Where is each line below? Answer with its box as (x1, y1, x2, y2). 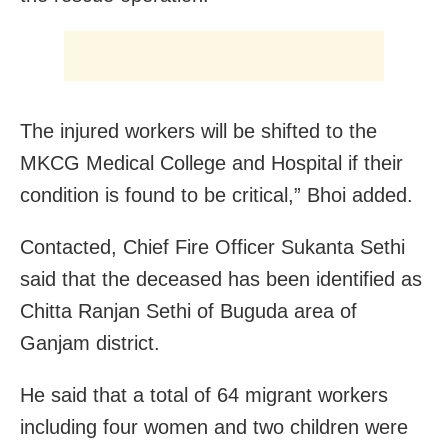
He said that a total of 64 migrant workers (20, 383, 388, 406)
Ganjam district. (20, 331, 160, 354)
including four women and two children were (20, 415, 408, 438)
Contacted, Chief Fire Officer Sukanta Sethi (20, 235, 405, 258)
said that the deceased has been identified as (20, 267, 422, 290)
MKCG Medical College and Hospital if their (20, 151, 403, 174)
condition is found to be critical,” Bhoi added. (20, 183, 413, 206)
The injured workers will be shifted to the (20, 119, 377, 142)
